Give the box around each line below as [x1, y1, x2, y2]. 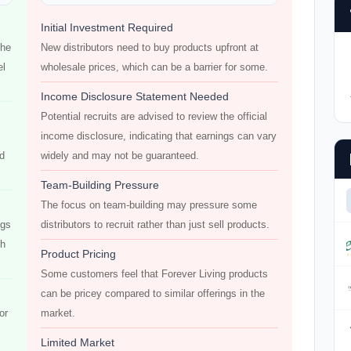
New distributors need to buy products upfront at [41, 42, 259, 53]
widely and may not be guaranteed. [41, 150, 199, 161]
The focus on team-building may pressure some [41, 199, 257, 211]
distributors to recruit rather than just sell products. [41, 219, 270, 230]
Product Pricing [41, 248, 116, 260]
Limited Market [41, 336, 114, 349]
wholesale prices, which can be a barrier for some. [41, 61, 268, 73]
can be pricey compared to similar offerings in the [41, 288, 265, 299]
